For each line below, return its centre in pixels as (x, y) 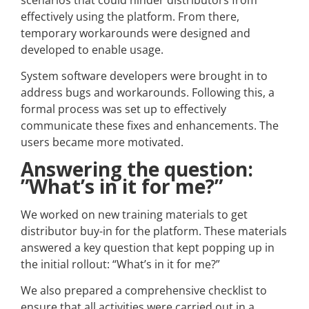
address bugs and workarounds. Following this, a (148, 93)
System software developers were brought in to (144, 76)
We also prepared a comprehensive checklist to (144, 291)
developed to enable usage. (92, 50)
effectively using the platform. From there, (130, 17)
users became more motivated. (102, 142)
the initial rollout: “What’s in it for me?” (120, 264)
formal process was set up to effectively (123, 109)
